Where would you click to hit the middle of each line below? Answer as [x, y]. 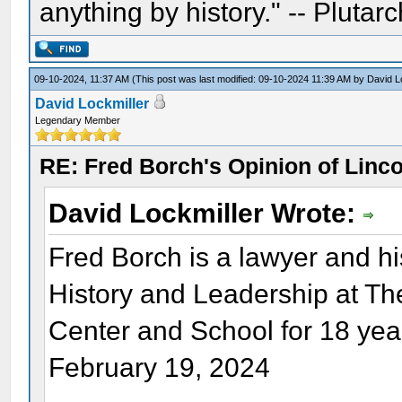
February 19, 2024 [160, 367]
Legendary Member [78, 120]
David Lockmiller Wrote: [206, 213]
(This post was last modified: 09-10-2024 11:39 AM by [250, 79]
